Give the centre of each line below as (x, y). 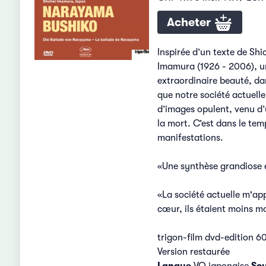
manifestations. (190, 137)
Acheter (190, 22)
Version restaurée (193, 251)
